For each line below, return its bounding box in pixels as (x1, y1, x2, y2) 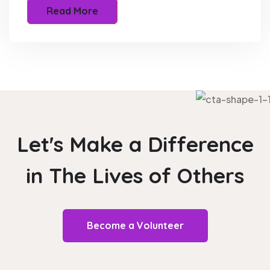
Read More (46, 4, 98, 17)
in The (26, 162, 92, 189)
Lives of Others (92, 162, 244, 189)
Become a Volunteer (86, 219, 184, 231)
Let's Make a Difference (16, 130, 254, 157)
